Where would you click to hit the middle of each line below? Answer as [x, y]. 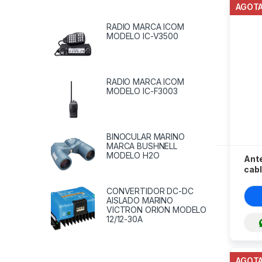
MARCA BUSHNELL [142, 146]
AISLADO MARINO [140, 201]
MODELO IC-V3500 [142, 36]
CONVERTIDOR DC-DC [150, 191]
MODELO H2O [133, 155]
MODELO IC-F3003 [142, 91]
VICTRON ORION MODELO [157, 210]
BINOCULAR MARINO [146, 136]
